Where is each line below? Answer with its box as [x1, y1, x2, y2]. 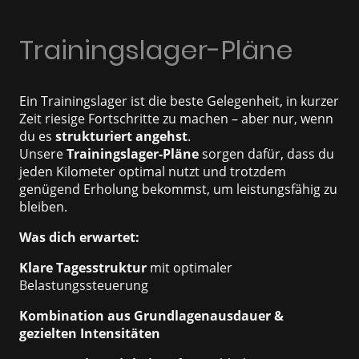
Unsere [19, 145, 67, 163]
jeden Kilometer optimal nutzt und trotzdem [19, 163, 286, 181]
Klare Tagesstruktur [19, 259, 147, 277]
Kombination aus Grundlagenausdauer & [19, 307, 284, 325]
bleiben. [19, 198, 67, 216]
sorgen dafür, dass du [199, 145, 334, 163]
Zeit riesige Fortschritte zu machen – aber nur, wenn [19, 110, 333, 128]
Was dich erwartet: [19, 228, 139, 247]
